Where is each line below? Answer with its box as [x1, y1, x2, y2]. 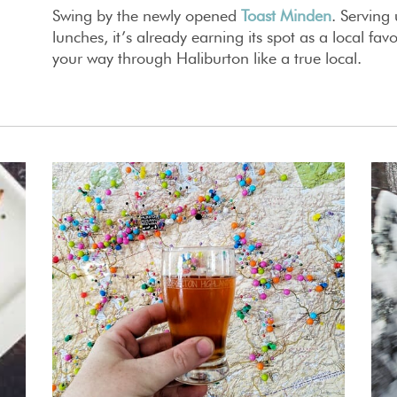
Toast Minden [241, 5, 331, 25]
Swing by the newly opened [52, 5, 237, 25]
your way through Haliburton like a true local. [52, 48, 362, 67]
